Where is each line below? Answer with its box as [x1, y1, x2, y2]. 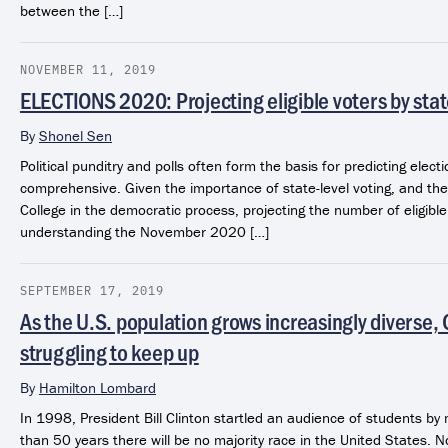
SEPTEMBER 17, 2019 [20, 281, 164, 298]
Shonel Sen [39, 125, 112, 145]
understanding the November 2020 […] [20, 221, 269, 241]
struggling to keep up [20, 335, 199, 367]
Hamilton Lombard [39, 377, 156, 397]
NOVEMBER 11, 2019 [20, 60, 156, 77]
